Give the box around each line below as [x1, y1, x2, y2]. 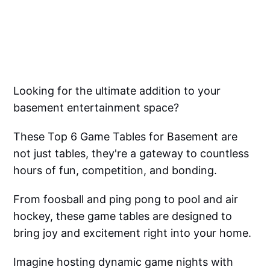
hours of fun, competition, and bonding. [13, 164, 218, 177]
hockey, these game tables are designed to [13, 210, 233, 223]
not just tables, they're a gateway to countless [13, 147, 250, 160]
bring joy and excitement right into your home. [13, 227, 252, 240]
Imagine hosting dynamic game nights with [13, 256, 234, 269]
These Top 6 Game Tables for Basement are [13, 130, 238, 143]
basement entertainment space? [13, 101, 180, 115]
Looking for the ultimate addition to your [13, 84, 221, 98]
